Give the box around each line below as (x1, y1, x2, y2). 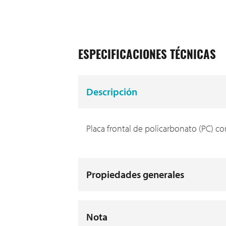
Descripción (86, 85, 137, 98)
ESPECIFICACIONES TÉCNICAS (78, 50, 216, 62)
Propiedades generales (86, 167, 184, 181)
